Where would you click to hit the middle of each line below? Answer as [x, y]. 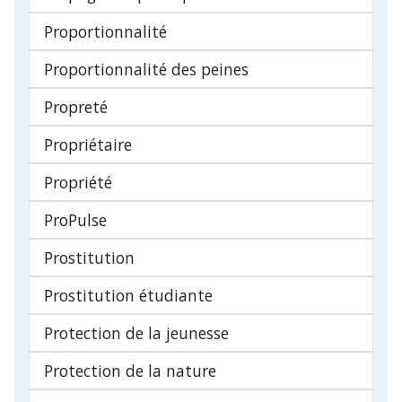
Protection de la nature [130, 370]
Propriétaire [88, 144]
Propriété [78, 182]
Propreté [76, 106]
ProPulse [75, 219]
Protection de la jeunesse [136, 332]
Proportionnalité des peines [146, 69]
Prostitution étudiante [128, 295]
